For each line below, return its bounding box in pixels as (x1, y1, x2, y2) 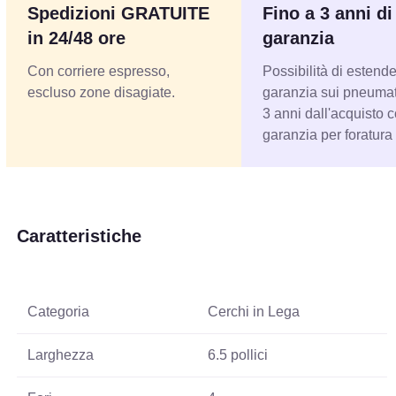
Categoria (27, 303, 90, 319)
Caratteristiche (17, 225, 142, 246)
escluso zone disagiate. (27, 84, 176, 100)
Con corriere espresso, (27, 63, 171, 79)
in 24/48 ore (27, 27, 126, 48)
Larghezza (27, 346, 95, 362)
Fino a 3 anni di (263, 3, 393, 23)
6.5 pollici (208, 346, 269, 362)
